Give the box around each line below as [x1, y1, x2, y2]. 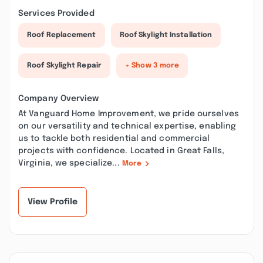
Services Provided [18, 9, 95, 18]
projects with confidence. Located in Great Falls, [18, 147, 224, 155]
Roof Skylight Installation [119, 32, 213, 39]
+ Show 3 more [125, 62, 180, 69]
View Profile [28, 198, 78, 206]
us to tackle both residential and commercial [18, 134, 210, 143]
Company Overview [18, 95, 99, 103]
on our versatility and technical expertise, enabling [18, 122, 237, 130]
